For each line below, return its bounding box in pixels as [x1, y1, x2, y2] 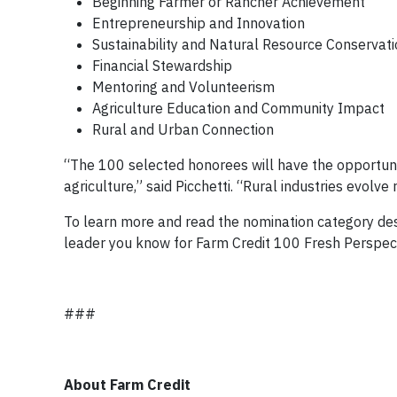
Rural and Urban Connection [92, 121, 274, 139]
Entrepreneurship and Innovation [92, 14, 305, 33]
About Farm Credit [64, 376, 194, 394]
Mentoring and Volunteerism [92, 78, 275, 97]
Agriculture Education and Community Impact [92, 99, 385, 118]
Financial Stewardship [92, 57, 232, 75]
